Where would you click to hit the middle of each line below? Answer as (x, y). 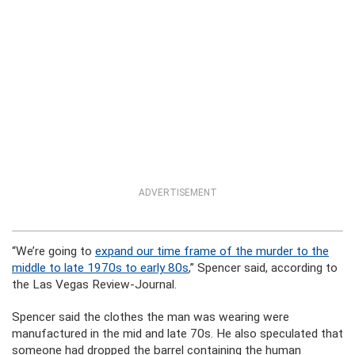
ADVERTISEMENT (177, 193)
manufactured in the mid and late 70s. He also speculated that (177, 334)
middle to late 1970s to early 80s (100, 268)
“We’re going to (53, 251)
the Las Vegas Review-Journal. (94, 284)
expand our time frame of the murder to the (212, 251)
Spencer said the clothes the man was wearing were (151, 317)
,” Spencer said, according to (263, 268)
